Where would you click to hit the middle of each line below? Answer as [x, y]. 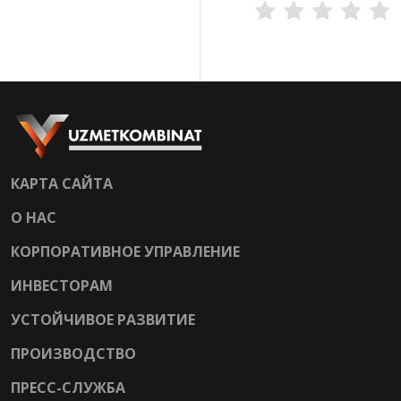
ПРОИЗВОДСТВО [73, 353]
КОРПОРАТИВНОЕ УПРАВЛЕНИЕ [125, 251]
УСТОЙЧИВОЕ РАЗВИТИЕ [103, 319]
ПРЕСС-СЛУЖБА [68, 387]
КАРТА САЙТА [62, 183]
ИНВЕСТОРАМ [62, 285]
